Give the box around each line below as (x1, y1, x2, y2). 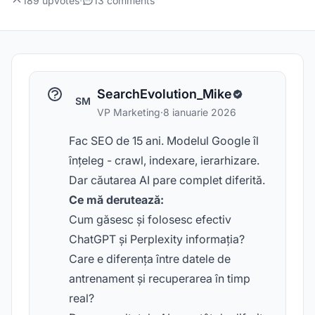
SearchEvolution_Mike (97, 86, 232, 101)
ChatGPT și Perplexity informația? (69, 232, 245, 246)
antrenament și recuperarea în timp (69, 271, 250, 285)
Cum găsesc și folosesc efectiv (69, 212, 231, 226)
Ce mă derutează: (69, 193, 164, 207)
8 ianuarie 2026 (163, 106, 236, 118)
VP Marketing (97, 106, 160, 118)
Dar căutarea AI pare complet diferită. (69, 173, 265, 187)
